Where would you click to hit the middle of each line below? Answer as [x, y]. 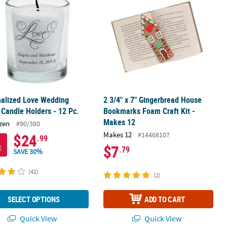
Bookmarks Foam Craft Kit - [149, 111]
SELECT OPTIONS [33, 199]
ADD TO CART [164, 199]
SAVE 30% [28, 152]
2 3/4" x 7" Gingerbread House [152, 100]
